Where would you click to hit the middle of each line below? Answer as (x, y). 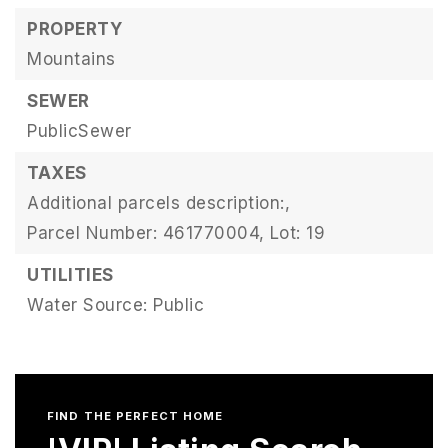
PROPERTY (74, 29)
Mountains (71, 59)
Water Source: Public (115, 305)
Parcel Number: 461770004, (146, 233)
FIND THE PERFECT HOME (135, 416)
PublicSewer (79, 131)
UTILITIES (70, 275)
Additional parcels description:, (158, 203)
